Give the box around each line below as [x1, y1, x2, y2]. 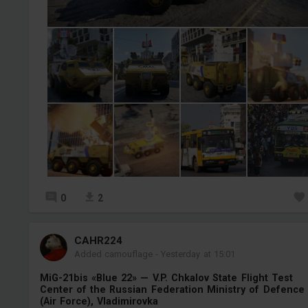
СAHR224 [74, 234, 122, 247]
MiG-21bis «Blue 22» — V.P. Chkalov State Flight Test [39, 272, 293, 283]
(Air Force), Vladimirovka [39, 295, 159, 307]
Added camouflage [74, 248, 153, 259]
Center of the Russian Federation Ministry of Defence [39, 283, 305, 295]
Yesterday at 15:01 [161, 248, 236, 259]
